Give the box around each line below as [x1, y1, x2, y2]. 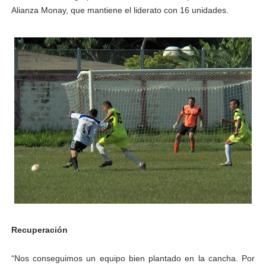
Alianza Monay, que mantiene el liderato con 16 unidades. [11, 5, 229, 15]
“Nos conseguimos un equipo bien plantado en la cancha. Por [11, 254, 255, 264]
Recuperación [11, 225, 68, 235]
